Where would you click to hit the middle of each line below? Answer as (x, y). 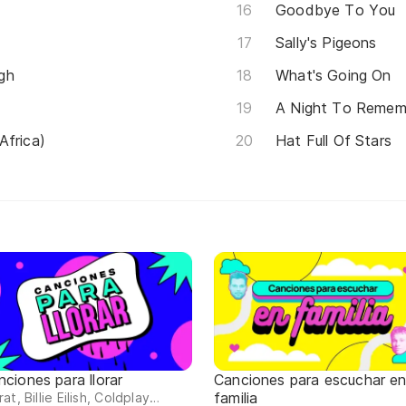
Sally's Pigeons (326, 42)
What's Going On (333, 75)
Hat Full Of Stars (334, 140)
